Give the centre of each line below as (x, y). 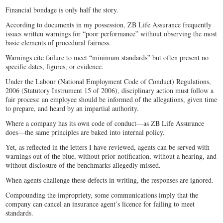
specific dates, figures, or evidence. (56, 67)
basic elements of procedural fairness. (60, 43)
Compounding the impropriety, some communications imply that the (102, 195)
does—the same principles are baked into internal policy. (87, 132)
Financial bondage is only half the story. (63, 10)
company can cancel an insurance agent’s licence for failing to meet (100, 204)
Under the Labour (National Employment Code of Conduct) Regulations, (109, 82)
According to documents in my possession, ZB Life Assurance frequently (109, 25)
